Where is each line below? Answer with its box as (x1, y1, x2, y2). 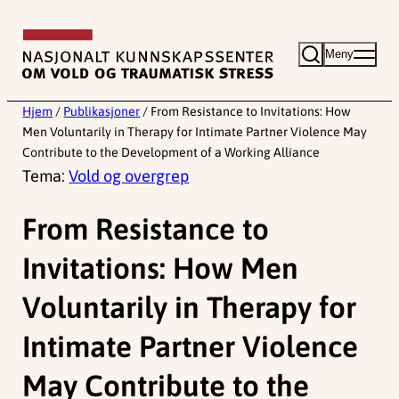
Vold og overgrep (69, 167, 190, 186)
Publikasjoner (63, 104, 141, 119)
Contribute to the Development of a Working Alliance (22, 145, 321, 160)
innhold (6, 61, 60, 80)
